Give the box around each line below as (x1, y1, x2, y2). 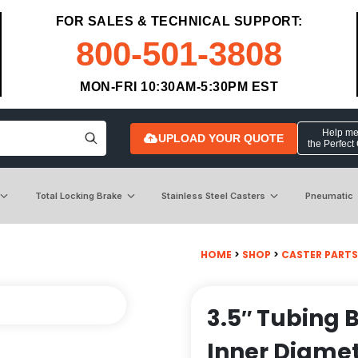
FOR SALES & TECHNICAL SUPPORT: (55, 14, 303, 28)
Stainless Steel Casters (161, 189, 266, 201)
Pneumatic (304, 189, 353, 201)
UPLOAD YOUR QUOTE (157, 131, 284, 145)
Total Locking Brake (34, 189, 122, 201)
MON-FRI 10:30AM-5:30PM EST (80, 80, 278, 93)
